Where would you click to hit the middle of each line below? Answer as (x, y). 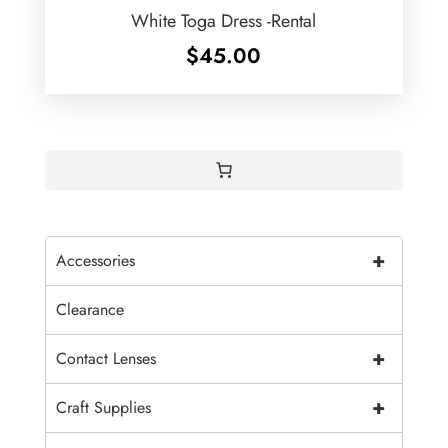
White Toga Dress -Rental (224, 21)
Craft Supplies (103, 408)
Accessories (95, 261)
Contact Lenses (105, 359)
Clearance (89, 310)
